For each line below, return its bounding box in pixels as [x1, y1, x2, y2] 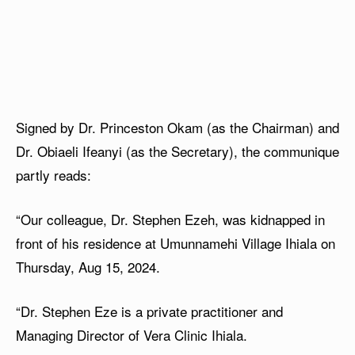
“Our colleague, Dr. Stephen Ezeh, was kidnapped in [16, 208, 325, 229]
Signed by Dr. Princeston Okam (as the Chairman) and [16, 116, 339, 137]
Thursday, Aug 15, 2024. [16, 256, 160, 277]
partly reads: [16, 164, 91, 185]
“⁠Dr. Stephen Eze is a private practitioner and [16, 300, 283, 321]
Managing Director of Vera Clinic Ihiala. [16, 324, 247, 345]
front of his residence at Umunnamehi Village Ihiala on [16, 232, 335, 253]
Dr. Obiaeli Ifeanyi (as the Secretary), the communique [16, 140, 339, 161]
